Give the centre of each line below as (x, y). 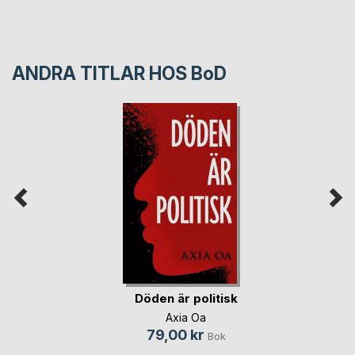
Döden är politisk (186, 298)
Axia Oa (186, 318)
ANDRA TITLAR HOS (101, 74)
